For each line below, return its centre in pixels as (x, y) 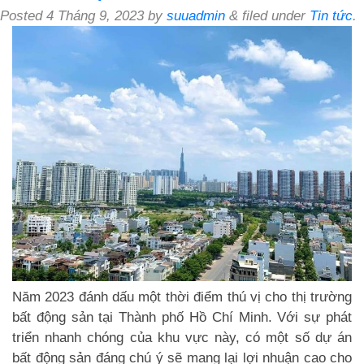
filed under (274, 16)
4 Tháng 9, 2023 (95, 16)
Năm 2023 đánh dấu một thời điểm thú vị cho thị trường (182, 297)
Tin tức (331, 16)
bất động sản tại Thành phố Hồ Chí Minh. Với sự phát (182, 317)
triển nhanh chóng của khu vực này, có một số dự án (182, 337)
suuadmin (196, 16)
